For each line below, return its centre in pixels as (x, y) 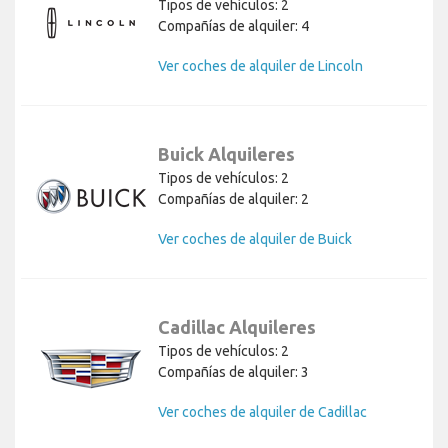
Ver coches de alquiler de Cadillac (262, 411)
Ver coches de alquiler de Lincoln (260, 65)
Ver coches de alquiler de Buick (255, 238)
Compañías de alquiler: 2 (233, 198)
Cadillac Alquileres (237, 326)
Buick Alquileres (226, 153)
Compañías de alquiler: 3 (233, 371)
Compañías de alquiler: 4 (233, 25)
